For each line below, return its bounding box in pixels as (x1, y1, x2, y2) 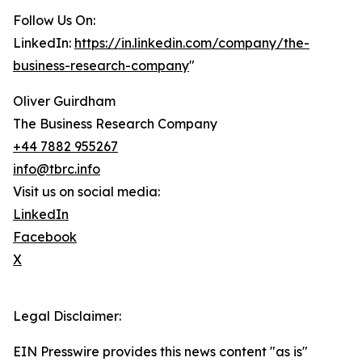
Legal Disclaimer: (13, 308, 121, 325)
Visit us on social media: (13, 183, 160, 200)
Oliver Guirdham (13, 93, 116, 110)
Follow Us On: (13, 12, 95, 29)
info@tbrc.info (13, 161, 100, 178)
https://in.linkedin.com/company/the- (74, 35, 309, 52)
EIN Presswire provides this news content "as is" (13, 343, 308, 360)
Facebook (13, 229, 77, 246)
